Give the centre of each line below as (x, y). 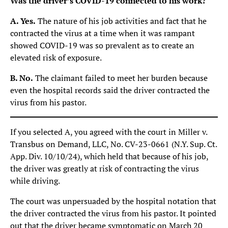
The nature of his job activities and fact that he (121, 21)
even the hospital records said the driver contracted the (110, 90)
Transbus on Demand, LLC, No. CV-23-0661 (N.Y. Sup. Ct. (113, 144)
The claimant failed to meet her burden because (120, 78)
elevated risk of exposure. (56, 58)
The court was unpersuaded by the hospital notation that (113, 201)
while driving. (35, 181)
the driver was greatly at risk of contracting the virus (105, 168)
